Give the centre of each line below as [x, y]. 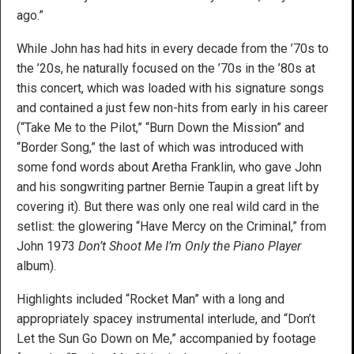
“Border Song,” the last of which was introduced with [160, 147]
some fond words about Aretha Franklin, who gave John [169, 167]
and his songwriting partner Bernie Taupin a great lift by [168, 186]
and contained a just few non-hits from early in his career [172, 107]
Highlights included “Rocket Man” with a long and [151, 299]
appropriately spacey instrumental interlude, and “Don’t [166, 318]
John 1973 [47, 246]
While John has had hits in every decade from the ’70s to [173, 48]
